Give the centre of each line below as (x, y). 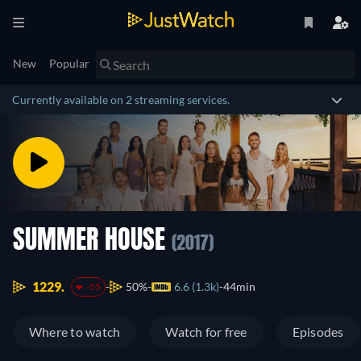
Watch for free (206, 332)
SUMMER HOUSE (92, 242)
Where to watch (75, 332)
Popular (69, 63)
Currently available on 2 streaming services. (121, 100)
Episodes (318, 332)
